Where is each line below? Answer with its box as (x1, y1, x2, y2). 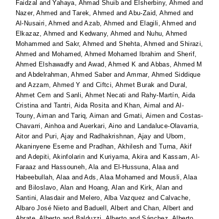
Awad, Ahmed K (88, 61, 136, 68)
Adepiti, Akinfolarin (28, 153, 85, 161)
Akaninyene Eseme (15, 143, 74, 151)
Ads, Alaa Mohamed (84, 174, 145, 181)
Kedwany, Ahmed (80, 30, 131, 38)
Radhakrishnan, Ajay (89, 132, 152, 140)
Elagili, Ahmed (139, 20, 183, 27)
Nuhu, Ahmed (146, 30, 187, 38)
